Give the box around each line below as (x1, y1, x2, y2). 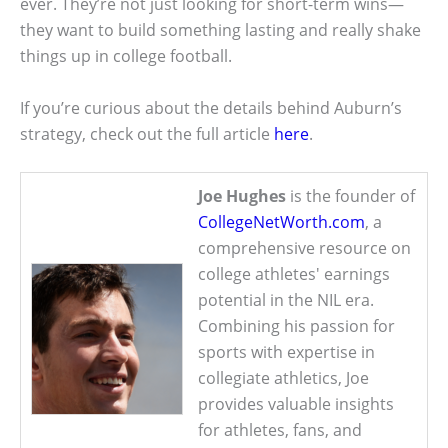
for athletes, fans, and (198, 419, 362, 442)
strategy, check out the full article (20, 122, 274, 145)
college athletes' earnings (198, 263, 390, 286)
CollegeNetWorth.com (198, 211, 365, 234)
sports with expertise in (198, 341, 375, 364)
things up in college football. (20, 45, 232, 68)
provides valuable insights (198, 393, 394, 416)
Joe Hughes (198, 185, 286, 208)
